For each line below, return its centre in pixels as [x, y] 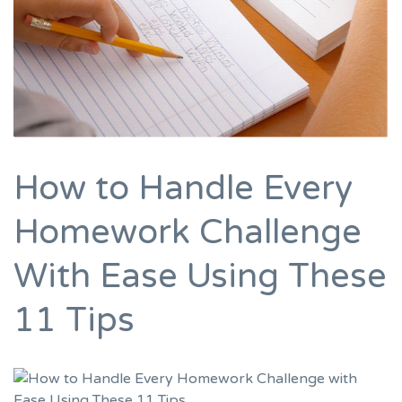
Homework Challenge [188, 232]
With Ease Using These [200, 276]
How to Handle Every [183, 188]
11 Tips [74, 320]
